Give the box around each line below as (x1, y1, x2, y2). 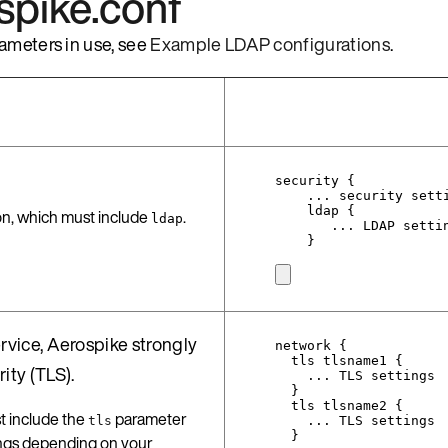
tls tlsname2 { (291, 397, 403, 413)
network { (275, 337, 347, 353)
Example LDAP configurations (150, 30, 390, 57)
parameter (112, 406, 187, 431)
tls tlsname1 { (291, 352, 403, 368)
